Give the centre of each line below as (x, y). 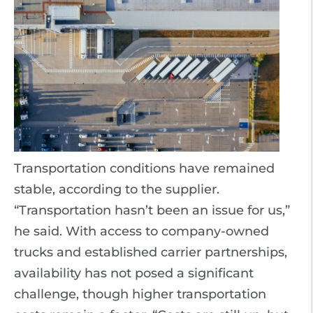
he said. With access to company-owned (141, 231)
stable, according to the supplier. (117, 189)
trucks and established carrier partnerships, (151, 252)
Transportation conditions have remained (144, 168)
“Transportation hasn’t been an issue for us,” (152, 210)
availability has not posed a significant (134, 273)
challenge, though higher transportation (140, 294)
